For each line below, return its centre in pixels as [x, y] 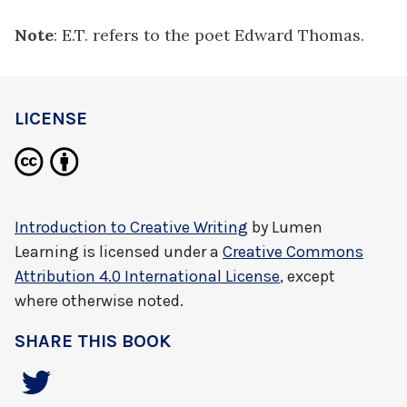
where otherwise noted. [99, 301]
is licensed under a [151, 252]
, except [308, 276]
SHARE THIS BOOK [93, 341]
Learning [47, 252]
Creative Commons [293, 252]
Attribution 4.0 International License [147, 276]
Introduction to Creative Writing [131, 227]
